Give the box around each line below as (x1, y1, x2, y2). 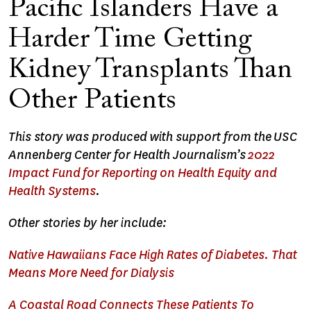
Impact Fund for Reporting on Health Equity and (8, 165, 277, 181)
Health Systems (8, 183, 96, 199)
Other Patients (8, 87, 176, 115)
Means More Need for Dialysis (8, 264, 174, 281)
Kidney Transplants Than (8, 57, 292, 85)
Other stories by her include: (8, 215, 167, 231)
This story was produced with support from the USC (8, 128, 297, 145)
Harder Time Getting (8, 26, 252, 54)
